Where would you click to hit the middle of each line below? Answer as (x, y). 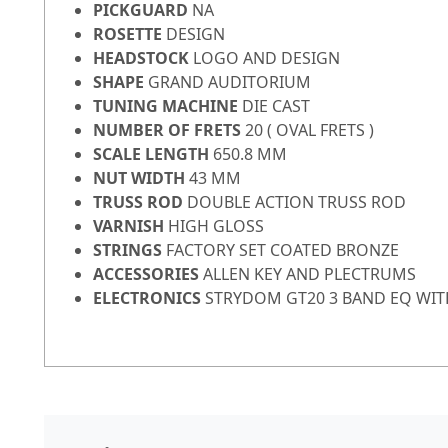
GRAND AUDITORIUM (229, 82)
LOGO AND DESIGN (268, 58)
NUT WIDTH (141, 178)
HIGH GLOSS (216, 226)
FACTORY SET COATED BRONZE (282, 250)
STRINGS (129, 250)
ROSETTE (129, 34)
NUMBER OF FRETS (169, 130)
